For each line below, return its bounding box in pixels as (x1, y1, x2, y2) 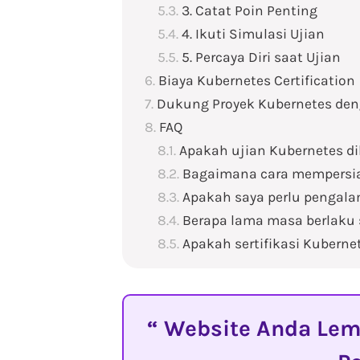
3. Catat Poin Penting (182, 2, 317, 18)
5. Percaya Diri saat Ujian (182, 49, 341, 65)
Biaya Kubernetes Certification (158, 72, 355, 88)
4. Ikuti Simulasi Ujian (182, 26, 325, 42)
